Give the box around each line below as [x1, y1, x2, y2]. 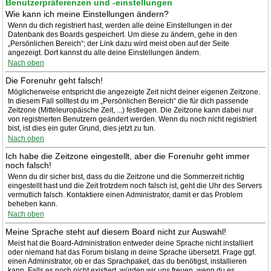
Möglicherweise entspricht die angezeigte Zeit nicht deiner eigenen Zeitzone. [8, 88, 260, 96]
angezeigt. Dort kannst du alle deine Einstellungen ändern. [8, 48, 201, 57]
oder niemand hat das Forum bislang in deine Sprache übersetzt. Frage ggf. [8, 248, 256, 256]
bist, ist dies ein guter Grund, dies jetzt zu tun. [8, 124, 155, 132]
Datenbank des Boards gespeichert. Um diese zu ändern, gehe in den [8, 30, 237, 39]
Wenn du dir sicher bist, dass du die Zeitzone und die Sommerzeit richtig [8, 172, 244, 181]
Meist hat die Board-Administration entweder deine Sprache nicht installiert [8, 239, 253, 247]
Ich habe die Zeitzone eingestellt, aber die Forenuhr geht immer [5, 151, 250, 161]
